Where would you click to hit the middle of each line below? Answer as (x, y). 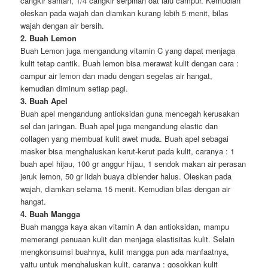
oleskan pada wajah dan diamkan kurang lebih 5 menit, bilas (125, 13)
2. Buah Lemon (49, 38)
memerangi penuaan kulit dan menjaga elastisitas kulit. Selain (128, 239)
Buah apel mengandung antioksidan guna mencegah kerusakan (130, 113)
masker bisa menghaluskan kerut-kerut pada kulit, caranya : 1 (128, 151)
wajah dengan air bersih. (63, 25)
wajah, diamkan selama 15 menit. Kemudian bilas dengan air (126, 188)
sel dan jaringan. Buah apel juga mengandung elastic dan (119, 126)
